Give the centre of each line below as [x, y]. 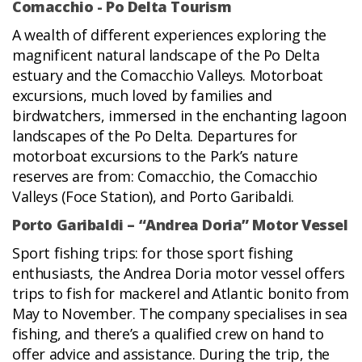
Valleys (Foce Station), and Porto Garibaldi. [153, 197]
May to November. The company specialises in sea [180, 314]
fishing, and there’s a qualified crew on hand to [168, 334]
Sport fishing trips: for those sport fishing [153, 253]
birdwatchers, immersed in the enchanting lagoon [179, 116]
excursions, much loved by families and [142, 96]
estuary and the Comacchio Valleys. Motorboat [168, 76]
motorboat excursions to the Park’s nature [155, 156]
